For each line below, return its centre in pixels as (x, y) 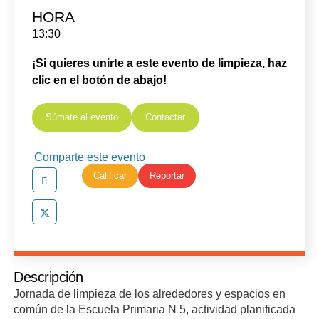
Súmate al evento (82, 117)
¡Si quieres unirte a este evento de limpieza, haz (159, 63)
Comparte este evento (89, 157)
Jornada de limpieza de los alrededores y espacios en (150, 293)
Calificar (110, 176)
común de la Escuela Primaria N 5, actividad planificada (155, 309)
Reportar (167, 176)
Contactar (166, 117)
